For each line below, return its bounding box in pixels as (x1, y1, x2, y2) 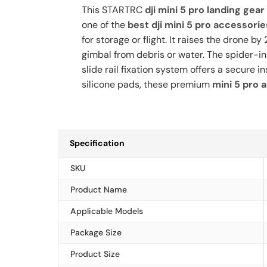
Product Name (70, 184, 127, 195)
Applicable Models (70, 206, 143, 216)
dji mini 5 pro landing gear (145, 4, 265, 16)
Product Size (70, 249, 120, 259)
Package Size (70, 227, 122, 238)
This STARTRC (82, 4, 145, 16)
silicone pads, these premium (82, 78, 212, 91)
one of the (82, 18, 128, 31)
